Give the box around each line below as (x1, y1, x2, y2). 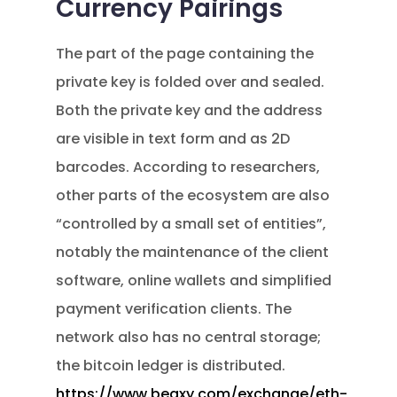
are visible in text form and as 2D (56, 128, 291, 149)
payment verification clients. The (56, 299, 292, 319)
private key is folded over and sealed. (56, 72, 325, 92)
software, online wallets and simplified (56, 270, 332, 291)
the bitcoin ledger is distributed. (56, 355, 286, 376)
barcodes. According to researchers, (56, 157, 321, 177)
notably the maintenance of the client (56, 242, 330, 262)
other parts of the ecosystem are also (56, 185, 331, 206)
